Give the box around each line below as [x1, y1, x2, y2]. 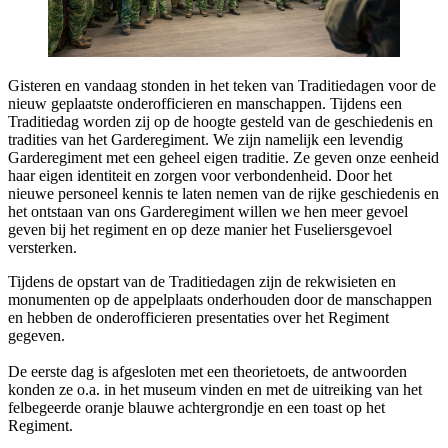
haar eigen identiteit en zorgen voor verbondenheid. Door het [8, 167, 392, 184]
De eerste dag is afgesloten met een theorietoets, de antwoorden [8, 363, 407, 380]
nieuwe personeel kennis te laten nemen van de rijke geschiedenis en [8, 185, 439, 202]
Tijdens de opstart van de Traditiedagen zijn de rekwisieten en [8, 273, 396, 290]
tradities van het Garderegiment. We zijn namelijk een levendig [8, 131, 403, 148]
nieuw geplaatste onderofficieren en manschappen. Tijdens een [8, 95, 402, 112]
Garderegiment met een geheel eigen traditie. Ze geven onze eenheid [8, 149, 439, 166]
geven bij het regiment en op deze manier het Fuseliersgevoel [8, 221, 392, 238]
